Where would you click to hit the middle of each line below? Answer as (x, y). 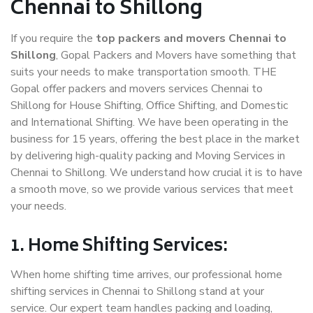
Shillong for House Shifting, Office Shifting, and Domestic (149, 106)
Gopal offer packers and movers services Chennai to (137, 89)
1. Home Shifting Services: (119, 247)
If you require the (53, 39)
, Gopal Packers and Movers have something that (176, 56)
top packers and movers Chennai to (191, 39)
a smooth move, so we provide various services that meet (152, 190)
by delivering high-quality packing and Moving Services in (148, 156)
